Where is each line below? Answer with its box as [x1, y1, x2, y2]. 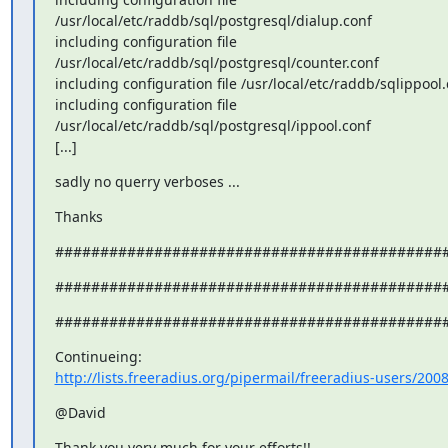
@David [54, 403, 106, 422]
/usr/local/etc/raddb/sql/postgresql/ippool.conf [54, 116, 371, 135]
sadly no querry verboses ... [54, 172, 240, 191]
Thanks [54, 207, 103, 226]
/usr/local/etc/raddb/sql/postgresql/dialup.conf [54, 11, 372, 30]
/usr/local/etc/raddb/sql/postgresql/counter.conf [54, 53, 379, 72]
